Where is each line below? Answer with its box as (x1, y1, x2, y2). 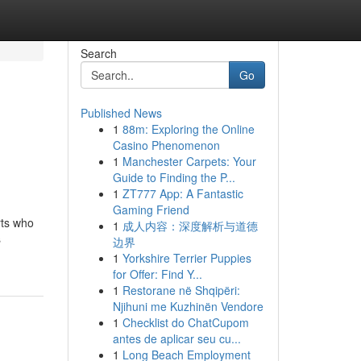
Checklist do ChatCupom (122, 314, 249, 330)
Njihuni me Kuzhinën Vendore (112, 298, 263, 314)
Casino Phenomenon (112, 137, 220, 153)
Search (80, 45, 117, 61)
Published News (80, 105, 162, 121)
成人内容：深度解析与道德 (122, 218, 258, 234)
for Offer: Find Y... (112, 266, 202, 282)
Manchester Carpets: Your (122, 153, 256, 169)
